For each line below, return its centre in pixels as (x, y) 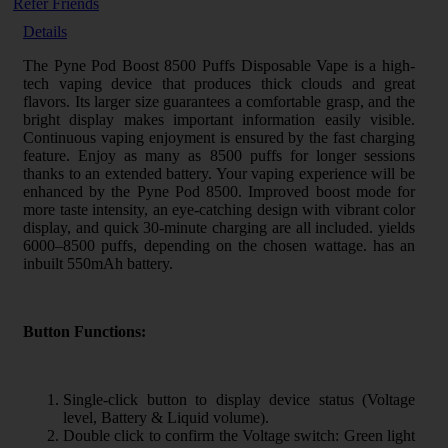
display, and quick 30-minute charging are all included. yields (219, 227)
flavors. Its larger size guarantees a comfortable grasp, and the (219, 101)
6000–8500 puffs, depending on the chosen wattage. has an (219, 245)
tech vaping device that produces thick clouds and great (219, 83)
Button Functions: (84, 331)
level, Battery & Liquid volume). (166, 417)
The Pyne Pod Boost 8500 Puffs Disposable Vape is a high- (219, 65)
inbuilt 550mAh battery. (98, 263)
